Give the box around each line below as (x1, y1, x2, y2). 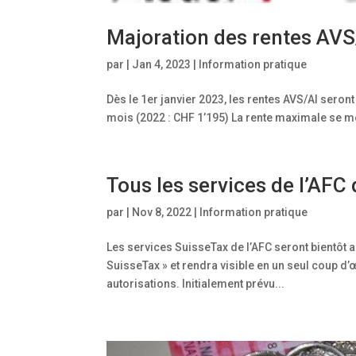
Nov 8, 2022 (132, 205, 192, 219)
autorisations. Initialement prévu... (106, 277, 285, 290)
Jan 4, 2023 (132, 57, 192, 71)
